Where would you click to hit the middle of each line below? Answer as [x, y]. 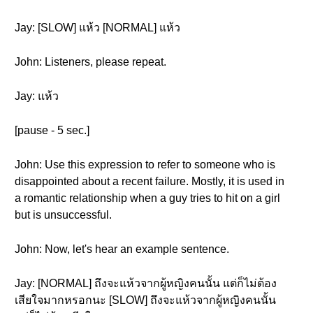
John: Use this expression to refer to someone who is [145, 165]
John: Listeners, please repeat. [90, 62]
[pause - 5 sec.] [52, 130]
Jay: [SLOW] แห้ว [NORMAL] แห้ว [97, 28]
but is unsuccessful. [63, 215]
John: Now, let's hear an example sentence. [122, 249]
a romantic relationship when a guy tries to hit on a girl [147, 198]
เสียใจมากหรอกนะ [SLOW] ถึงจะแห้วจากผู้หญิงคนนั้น [145, 300]
